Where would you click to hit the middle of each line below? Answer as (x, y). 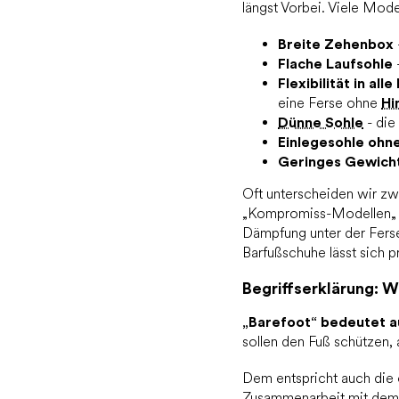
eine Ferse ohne (330, 102)
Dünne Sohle (321, 122)
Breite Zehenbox (336, 44)
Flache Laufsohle (335, 63)
